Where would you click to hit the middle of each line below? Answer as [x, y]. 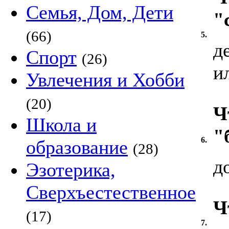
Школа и [61, 125]
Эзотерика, [71, 170]
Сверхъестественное [111, 192]
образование [77, 147]
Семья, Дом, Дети [100, 12]
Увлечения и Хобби [105, 80]
